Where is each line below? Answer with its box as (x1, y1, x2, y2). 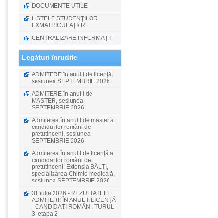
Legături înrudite (22, 54, 77, 61)
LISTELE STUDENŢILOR (32, 15, 98, 22)
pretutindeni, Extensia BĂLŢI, (32, 163, 108, 170)
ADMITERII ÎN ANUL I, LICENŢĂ (32, 197, 116, 203)
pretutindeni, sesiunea (32, 130, 91, 137)
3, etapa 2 (32, 210, 58, 217)
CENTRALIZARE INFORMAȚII (32, 35, 111, 41)
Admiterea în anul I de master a (32, 117, 114, 124)
